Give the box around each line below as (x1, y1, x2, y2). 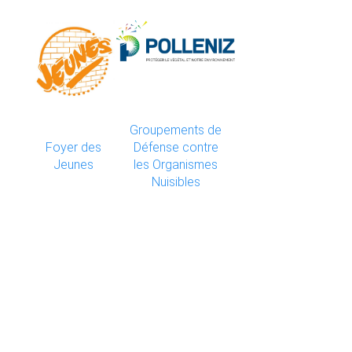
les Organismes (134, 156, 218, 172)
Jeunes (53, 156, 93, 172)
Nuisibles (151, 174, 200, 189)
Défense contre (133, 139, 218, 155)
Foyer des (46, 139, 101, 155)
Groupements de (130, 122, 222, 137)
